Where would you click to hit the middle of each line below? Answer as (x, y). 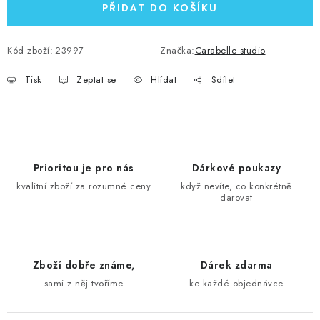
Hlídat (164, 80)
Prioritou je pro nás (84, 168)
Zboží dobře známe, (84, 265)
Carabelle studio (230, 50)
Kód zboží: (30, 50)
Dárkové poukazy (236, 168)
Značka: (177, 50)
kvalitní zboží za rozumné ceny (84, 186)
